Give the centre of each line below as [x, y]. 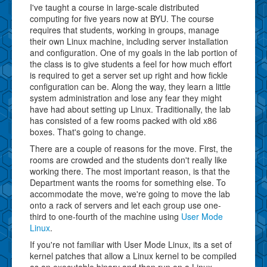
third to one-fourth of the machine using [105, 216]
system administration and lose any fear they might [126, 97]
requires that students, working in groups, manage [125, 30]
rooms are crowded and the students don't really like [128, 159]
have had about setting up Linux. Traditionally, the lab [130, 109]
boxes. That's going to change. [88, 131]
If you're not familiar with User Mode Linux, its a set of [131, 244]
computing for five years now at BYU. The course [122, 18]
